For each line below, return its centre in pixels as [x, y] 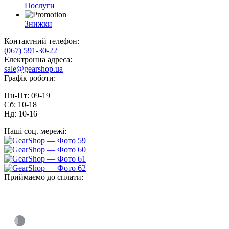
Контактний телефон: [42, 41]
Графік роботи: [30, 78]
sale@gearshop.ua [33, 69]
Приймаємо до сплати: [44, 177]
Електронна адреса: [38, 60]
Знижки [38, 24]
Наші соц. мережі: [35, 131]
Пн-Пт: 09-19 [28, 96]
